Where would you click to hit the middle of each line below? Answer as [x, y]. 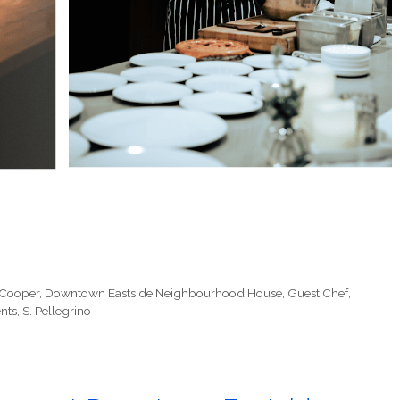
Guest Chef [318, 293]
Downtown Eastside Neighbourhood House [164, 293]
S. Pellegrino [57, 311]
